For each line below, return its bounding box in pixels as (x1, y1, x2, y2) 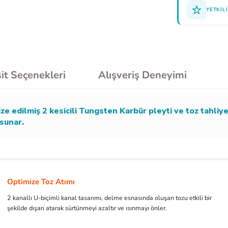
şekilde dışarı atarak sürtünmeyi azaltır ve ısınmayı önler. (7, 204, 167, 212)
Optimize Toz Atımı (7, 177, 75, 187)
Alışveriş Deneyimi (98, 68, 187, 82)
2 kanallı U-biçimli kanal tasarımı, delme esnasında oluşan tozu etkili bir (7, 193, 212, 202)
